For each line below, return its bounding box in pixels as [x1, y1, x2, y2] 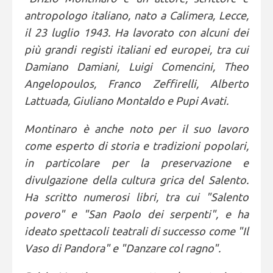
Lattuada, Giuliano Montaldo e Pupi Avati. [24, 94, 229, 107]
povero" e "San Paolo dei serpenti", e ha [24, 208, 249, 220]
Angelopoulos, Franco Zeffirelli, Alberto [24, 77, 249, 90]
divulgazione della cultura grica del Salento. [24, 174, 249, 186]
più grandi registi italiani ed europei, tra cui [24, 43, 249, 55]
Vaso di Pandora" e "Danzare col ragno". [24, 242, 221, 254]
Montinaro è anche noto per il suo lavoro [24, 122, 249, 135]
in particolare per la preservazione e [24, 157, 249, 169]
